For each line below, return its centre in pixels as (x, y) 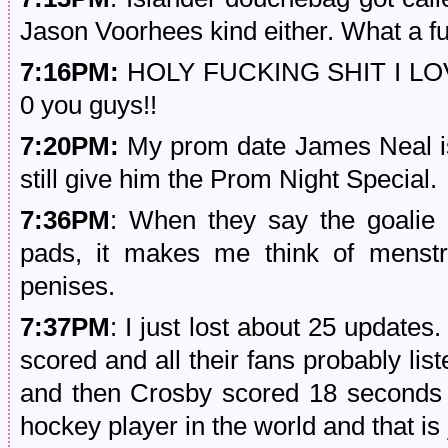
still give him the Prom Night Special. (228, 179)
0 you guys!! (88, 105)
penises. (67, 286)
